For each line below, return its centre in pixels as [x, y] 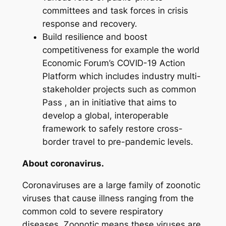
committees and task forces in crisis [115, 11]
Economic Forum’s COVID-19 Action [114, 63]
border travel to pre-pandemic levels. [118, 142]
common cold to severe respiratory [92, 211]
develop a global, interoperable [105, 116]
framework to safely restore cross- [112, 129]
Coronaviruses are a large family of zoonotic [111, 185]
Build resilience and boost [95, 37]
